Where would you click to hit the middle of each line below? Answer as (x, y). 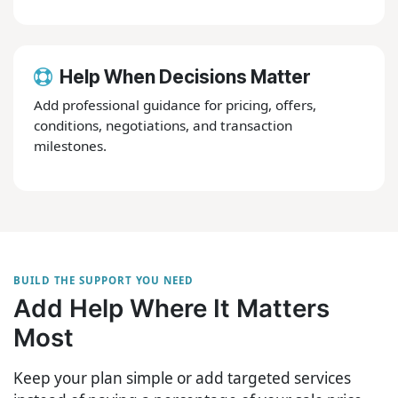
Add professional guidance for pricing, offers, (175, 104)
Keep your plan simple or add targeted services (182, 378)
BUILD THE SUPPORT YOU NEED (103, 280)
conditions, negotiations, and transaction (163, 125)
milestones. (71, 145)
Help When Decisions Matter (185, 77)
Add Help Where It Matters (171, 309)
